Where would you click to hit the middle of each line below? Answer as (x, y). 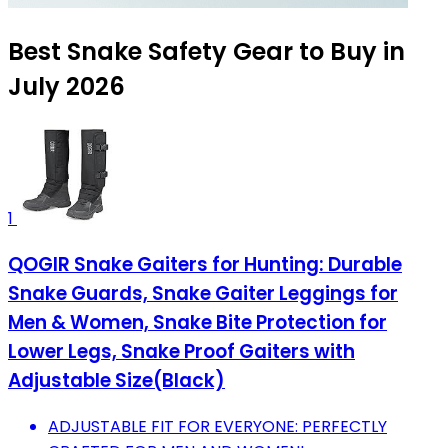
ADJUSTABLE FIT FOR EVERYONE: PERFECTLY (217, 426)
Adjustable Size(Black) (116, 381)
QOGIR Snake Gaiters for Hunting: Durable (205, 265)
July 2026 (66, 87)
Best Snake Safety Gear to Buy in (206, 52)
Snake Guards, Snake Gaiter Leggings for (203, 294)
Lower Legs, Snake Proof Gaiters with (181, 352)
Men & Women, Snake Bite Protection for (197, 323)
